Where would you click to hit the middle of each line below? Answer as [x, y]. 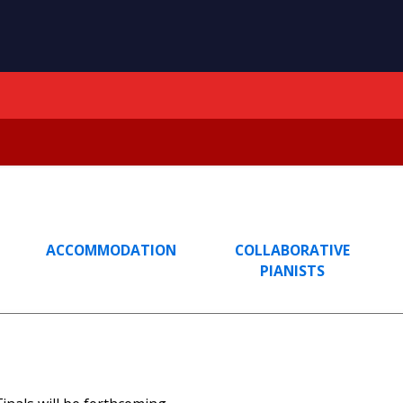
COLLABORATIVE [292, 250]
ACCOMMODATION [111, 250]
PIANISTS [292, 271]
